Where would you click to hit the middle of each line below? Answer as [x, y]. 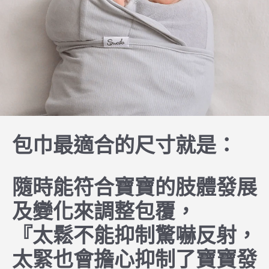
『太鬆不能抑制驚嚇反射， [134, 235]
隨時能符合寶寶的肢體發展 [134, 187]
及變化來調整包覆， [104, 211]
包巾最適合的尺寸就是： [127, 145]
